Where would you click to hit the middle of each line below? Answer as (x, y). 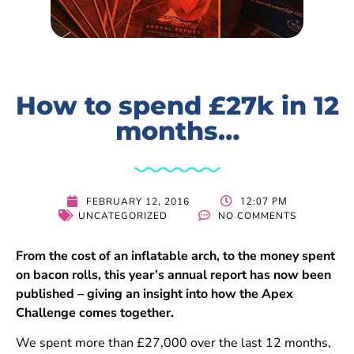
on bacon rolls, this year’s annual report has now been (173, 275)
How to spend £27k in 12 (177, 105)
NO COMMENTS (257, 215)
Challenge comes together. (95, 313)
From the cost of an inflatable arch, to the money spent (175, 256)
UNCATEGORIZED (122, 215)
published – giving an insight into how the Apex (154, 294)
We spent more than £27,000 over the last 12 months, (173, 343)
